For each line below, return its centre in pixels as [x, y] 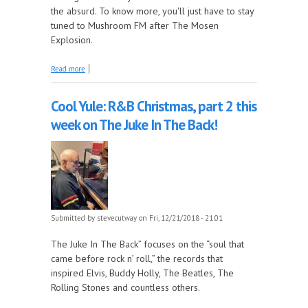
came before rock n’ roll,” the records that [137, 258]
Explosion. [72, 40]
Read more [68, 68]
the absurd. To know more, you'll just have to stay [152, 11]
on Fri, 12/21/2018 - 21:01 [180, 218]
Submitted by [74, 218]
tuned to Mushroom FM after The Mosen [135, 25]
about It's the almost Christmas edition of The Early [169, 66]
